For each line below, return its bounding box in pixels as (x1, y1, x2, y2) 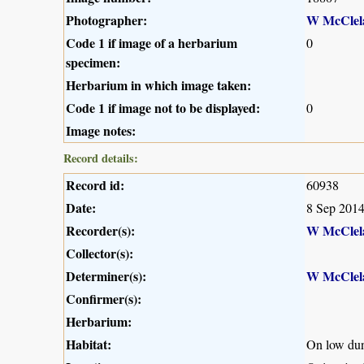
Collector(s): (66, 243, 133, 262)
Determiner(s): (66, 266, 146, 285)
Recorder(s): (66, 220, 135, 240)
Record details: (63, 149, 138, 167)
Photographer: (66, 10, 147, 29)
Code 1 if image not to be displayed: (66, 97, 260, 117)
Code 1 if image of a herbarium (66, 32, 237, 52)
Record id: (66, 175, 124, 194)
